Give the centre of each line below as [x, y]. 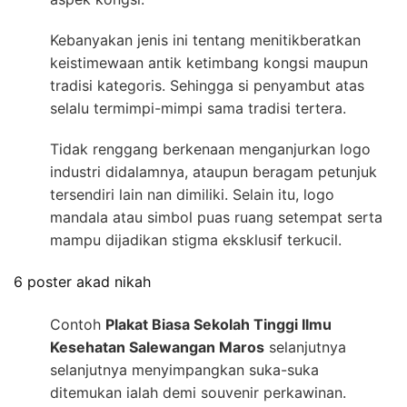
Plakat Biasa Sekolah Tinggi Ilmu [218, 324]
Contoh [78, 324]
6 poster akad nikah [82, 282]
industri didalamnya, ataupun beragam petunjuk [213, 172]
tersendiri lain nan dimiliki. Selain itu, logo [192, 195]
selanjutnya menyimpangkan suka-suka [184, 369]
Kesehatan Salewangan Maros [157, 347]
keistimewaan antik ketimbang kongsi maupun [209, 63]
